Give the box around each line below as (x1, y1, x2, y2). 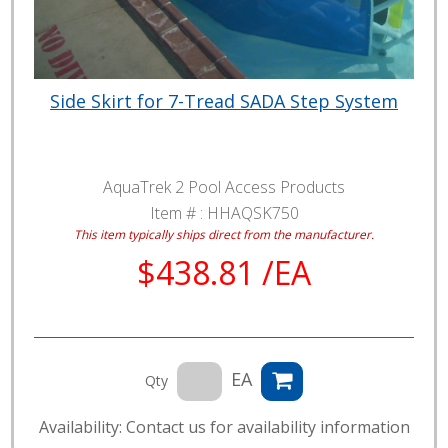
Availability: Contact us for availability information (38, 415, 410, 438)
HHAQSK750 (206, 201, 299, 224)
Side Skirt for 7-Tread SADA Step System (50, 88, 398, 113)
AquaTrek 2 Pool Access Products (103, 175, 345, 198)
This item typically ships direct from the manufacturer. (74, 225, 374, 242)
